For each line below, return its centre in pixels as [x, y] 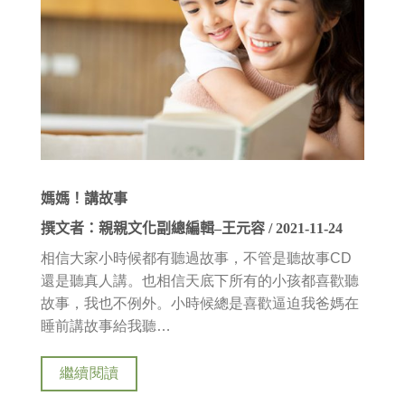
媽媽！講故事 [84, 199]
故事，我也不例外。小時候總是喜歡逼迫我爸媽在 [200, 304]
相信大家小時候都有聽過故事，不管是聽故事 [185, 259]
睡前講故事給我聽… [106, 326]
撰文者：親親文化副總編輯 [127, 229]
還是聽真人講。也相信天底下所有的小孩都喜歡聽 [200, 281]
